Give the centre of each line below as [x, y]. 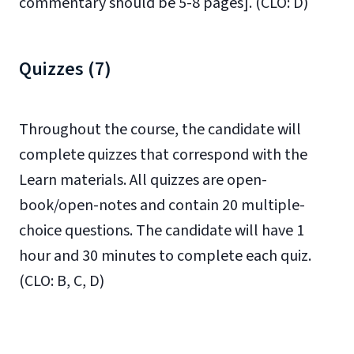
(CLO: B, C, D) [62, 281]
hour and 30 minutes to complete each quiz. [165, 256]
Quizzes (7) [65, 69]
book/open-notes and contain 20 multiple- [162, 205]
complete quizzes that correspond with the [163, 155]
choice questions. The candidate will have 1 [162, 231]
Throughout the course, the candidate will [160, 130]
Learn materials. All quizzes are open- [143, 180]
